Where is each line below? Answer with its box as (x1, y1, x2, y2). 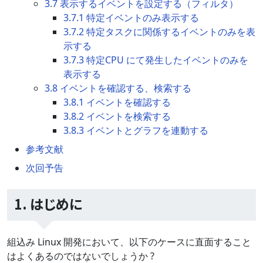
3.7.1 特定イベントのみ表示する (63, 11, 199, 25)
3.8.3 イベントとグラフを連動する (63, 124, 208, 137)
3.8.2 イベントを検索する (63, 110, 171, 123)
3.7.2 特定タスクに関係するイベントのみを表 (63, 25, 255, 39)
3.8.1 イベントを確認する (63, 96, 171, 109)
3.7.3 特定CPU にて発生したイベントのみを (63, 53, 248, 67)
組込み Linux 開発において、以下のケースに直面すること (7, 235, 251, 248)
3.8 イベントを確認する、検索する (45, 82, 191, 95)
